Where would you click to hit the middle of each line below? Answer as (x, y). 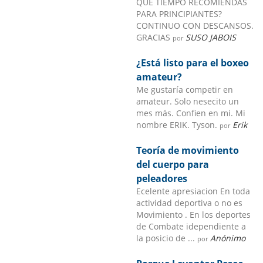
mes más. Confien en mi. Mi (191, 113)
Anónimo (228, 238)
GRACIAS (155, 37)
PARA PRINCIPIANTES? (179, 14)
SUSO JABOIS (211, 37)
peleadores (162, 178)
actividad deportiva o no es (190, 203)
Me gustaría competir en (185, 89)
